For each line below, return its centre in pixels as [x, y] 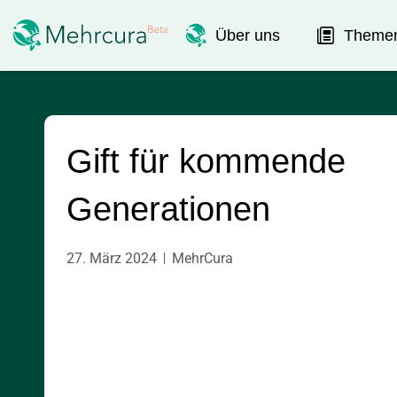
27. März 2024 [112, 258]
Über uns [247, 35]
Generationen [168, 209]
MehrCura [202, 258]
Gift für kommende [206, 161]
